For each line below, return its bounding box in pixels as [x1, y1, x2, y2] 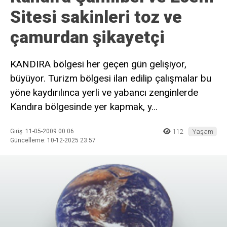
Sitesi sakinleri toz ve [10, 7, 182, 27]
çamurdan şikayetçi [10, 27, 165, 47]
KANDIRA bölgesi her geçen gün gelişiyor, [10, 58, 186, 70]
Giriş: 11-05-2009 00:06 [10, 127, 74, 135]
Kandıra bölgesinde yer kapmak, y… [10, 101, 158, 112]
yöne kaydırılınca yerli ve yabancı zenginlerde [10, 87, 198, 98]
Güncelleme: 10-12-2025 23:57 [10, 136, 96, 144]
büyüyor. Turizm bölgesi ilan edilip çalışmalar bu [10, 72, 211, 84]
